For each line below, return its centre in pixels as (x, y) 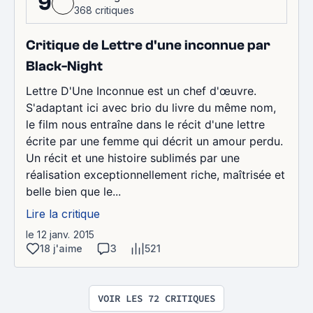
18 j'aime (61, 248)
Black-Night (64, 66)
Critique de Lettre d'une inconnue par (148, 45)
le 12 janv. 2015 (60, 234)
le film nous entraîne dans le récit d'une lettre (145, 124)
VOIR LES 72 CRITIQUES (156, 298)
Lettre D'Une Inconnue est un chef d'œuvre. (141, 90)
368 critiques (104, 10)
